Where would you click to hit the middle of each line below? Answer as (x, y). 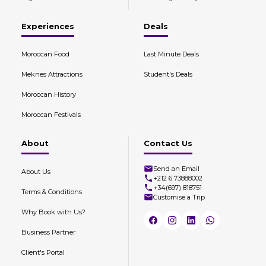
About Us (36, 171)
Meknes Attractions (52, 74)
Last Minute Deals (171, 54)
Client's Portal (43, 252)
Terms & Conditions (52, 191)
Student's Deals (168, 74)
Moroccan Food (45, 54)
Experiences (48, 26)
